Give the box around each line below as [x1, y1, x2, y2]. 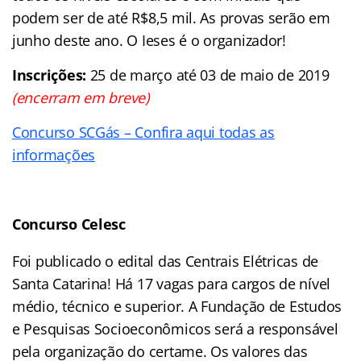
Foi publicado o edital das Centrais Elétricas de [12, 251, 319, 271]
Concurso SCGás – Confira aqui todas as [12, 122, 275, 142]
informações [12, 144, 96, 164]
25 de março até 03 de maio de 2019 [86, 64, 330, 85]
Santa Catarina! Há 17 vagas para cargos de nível [12, 273, 331, 293]
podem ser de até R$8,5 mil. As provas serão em [12, 7, 330, 27]
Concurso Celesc [12, 214, 126, 234]
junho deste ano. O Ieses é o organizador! [12, 30, 286, 50]
